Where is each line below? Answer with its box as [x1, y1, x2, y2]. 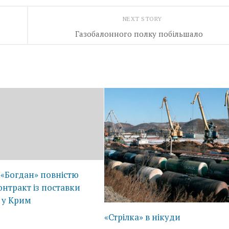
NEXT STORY [122, 15, 164, 22]
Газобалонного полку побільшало [75, 28, 203, 39]
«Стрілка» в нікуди [104, 211, 181, 223]
